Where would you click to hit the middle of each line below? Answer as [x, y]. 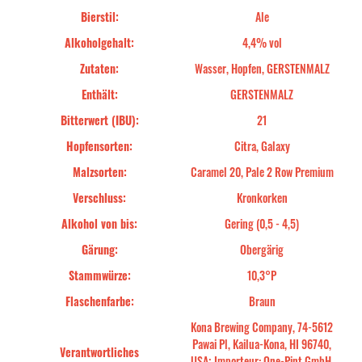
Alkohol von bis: [100, 223]
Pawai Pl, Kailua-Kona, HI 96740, [262, 344]
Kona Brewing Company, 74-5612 [262, 327]
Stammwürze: [99, 275]
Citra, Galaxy [262, 146]
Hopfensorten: [100, 146]
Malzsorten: [99, 172]
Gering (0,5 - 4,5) [262, 223]
